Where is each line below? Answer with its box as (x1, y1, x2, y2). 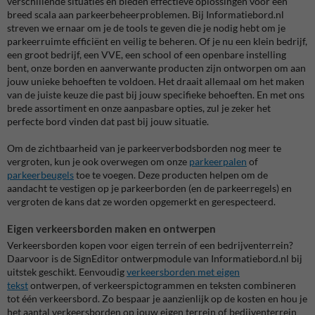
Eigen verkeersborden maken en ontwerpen (7, 222, 216, 236)
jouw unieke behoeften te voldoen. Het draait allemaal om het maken (7, 75, 304, 88)
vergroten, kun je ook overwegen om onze (7, 155, 189, 168)
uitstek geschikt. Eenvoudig (7, 265, 127, 278)
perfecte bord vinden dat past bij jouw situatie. (7, 115, 209, 128)
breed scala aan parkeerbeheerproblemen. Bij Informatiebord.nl (7, 8, 284, 21)
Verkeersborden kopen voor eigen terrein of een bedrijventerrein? (7, 238, 293, 251)
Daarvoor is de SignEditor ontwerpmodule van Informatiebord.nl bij (7, 252, 302, 264)
